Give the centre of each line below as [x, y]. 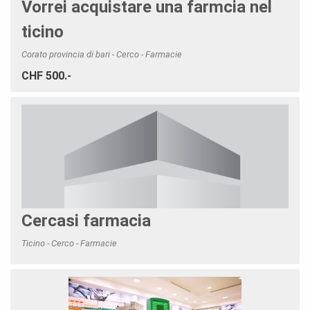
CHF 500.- [46, 75]
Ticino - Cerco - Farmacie [69, 243]
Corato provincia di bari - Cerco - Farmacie [102, 54]
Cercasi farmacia [86, 220]
